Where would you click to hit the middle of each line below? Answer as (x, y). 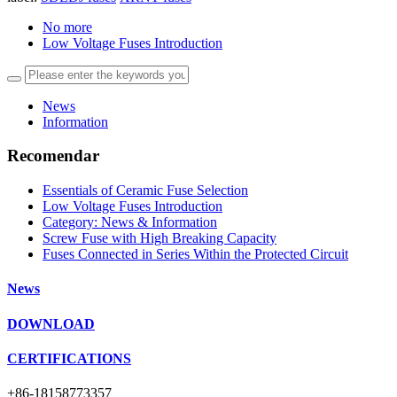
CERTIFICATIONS (69, 358)
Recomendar (53, 156)
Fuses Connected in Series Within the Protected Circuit (195, 254)
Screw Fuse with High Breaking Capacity (160, 238)
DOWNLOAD (51, 323)
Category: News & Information (130, 222)
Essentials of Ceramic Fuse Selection (145, 191)
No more (67, 27)
